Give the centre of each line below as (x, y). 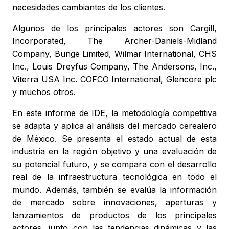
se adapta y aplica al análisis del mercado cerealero (114, 126)
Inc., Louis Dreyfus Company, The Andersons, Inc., (114, 67)
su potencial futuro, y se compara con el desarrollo (114, 164)
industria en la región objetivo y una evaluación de (114, 152)
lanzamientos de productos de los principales (114, 215)
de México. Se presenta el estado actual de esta (114, 139)
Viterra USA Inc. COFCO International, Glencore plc (114, 79)
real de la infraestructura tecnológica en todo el (114, 177)
